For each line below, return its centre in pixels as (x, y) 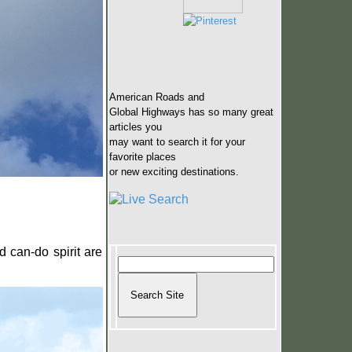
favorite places (142, 157)
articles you (135, 127)
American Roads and (156, 97)
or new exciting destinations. (174, 172)
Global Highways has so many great (191, 112)
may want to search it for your (177, 142)
